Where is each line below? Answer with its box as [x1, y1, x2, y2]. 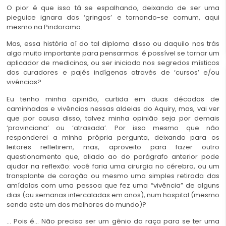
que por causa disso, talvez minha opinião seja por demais [7, 113, 219, 123]
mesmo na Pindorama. [7, 22, 82, 32]
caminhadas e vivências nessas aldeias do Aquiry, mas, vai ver [7, 103, 219, 114]
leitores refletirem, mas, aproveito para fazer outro [7, 142, 219, 152]
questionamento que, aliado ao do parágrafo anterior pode [7, 151, 219, 161]
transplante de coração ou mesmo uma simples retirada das [7, 171, 219, 181]
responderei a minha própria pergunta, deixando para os [7, 132, 219, 142]
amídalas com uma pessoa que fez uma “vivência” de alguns [7, 180, 219, 190]
